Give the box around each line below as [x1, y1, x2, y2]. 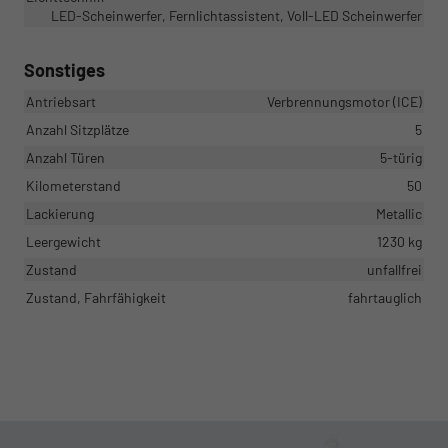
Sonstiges [24, 58, 105, 81]
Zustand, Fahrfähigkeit [26, 288, 166, 306]
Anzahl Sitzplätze [26, 120, 129, 138]
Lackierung [26, 204, 94, 222]
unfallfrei [367, 260, 422, 278]
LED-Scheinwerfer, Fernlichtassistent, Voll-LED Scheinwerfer [51, 6, 422, 24]
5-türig [380, 148, 422, 166]
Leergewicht [26, 232, 101, 250]
